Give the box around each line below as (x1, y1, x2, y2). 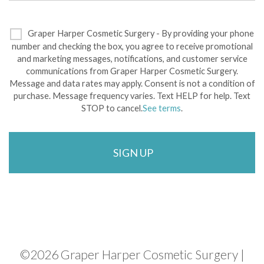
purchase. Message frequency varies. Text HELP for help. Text (14, 91, 250, 101)
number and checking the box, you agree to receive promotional (11, 41, 253, 52)
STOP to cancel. (81, 103, 143, 114)
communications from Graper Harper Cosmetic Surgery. (26, 66, 238, 77)
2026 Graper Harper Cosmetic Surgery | (29, 247, 245, 262)
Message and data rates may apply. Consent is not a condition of (9, 78, 255, 89)
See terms (143, 103, 181, 114)
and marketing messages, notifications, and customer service (16, 54, 247, 64)
